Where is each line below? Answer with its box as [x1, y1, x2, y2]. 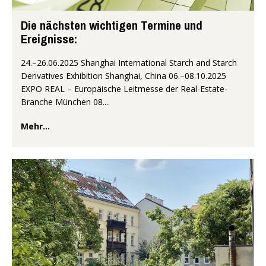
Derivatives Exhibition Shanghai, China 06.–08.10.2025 [21, 69, 226, 81]
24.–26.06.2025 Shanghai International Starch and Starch [21, 56, 237, 68]
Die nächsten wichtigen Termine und [21, 16, 202, 34]
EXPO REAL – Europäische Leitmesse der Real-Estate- [21, 83, 227, 94]
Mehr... [21, 120, 50, 132]
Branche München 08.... [21, 96, 110, 107]
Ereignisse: [21, 30, 77, 47]
